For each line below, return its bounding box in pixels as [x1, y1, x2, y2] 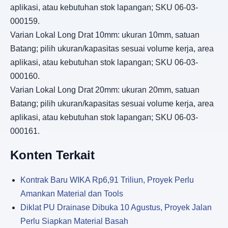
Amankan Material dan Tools [20, 189, 123, 198]
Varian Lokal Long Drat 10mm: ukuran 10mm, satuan [10, 30, 199, 39]
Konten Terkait [10, 148, 95, 162]
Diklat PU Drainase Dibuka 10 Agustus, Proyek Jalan [20, 203, 212, 212]
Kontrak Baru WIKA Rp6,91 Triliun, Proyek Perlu [20, 176, 194, 185]
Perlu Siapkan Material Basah [20, 217, 128, 226]
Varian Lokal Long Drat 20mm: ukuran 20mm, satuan [10, 85, 199, 94]
